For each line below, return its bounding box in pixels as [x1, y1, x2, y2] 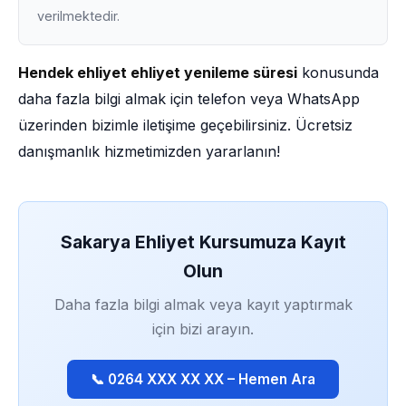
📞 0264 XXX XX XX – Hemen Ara [91, 371, 315, 388]
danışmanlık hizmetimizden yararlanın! [18, 142, 280, 160]
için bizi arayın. [152, 320, 254, 338]
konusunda [297, 63, 379, 82]
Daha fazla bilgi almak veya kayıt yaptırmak [53, 295, 353, 314]
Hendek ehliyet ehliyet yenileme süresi [18, 63, 297, 82]
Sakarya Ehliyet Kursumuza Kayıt [60, 231, 346, 253]
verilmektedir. [37, 8, 120, 24]
